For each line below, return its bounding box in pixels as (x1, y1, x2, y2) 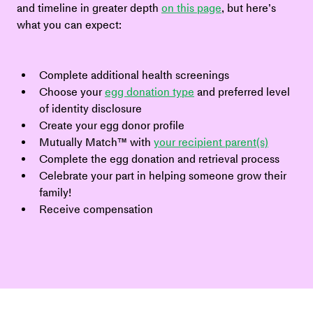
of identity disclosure (39, 102, 142, 115)
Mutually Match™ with (39, 136, 154, 149)
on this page (161, 1, 221, 15)
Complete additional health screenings (39, 68, 229, 82)
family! (39, 186, 71, 199)
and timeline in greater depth (17, 1, 161, 15)
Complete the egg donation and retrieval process (39, 152, 279, 166)
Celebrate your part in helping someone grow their (39, 169, 289, 182)
